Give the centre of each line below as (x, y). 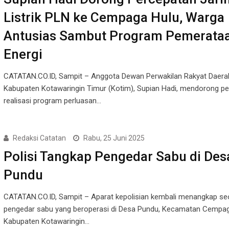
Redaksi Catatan (39, 138)
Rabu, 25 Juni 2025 (114, 138)
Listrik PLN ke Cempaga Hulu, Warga (114, 17)
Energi (23, 54)
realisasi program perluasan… (52, 101)
